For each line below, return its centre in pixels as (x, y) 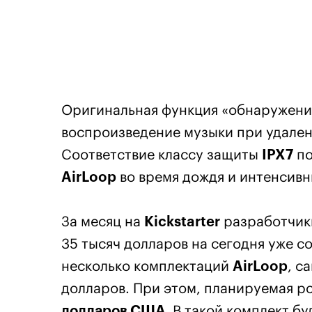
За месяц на (103, 222)
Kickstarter (182, 222)
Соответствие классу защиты (162, 155)
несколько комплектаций (147, 266)
